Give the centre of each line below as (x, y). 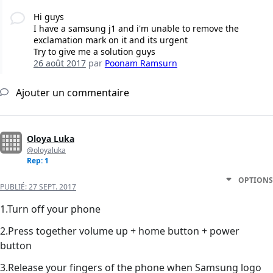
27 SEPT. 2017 (52, 187)
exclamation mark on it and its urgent (110, 40)
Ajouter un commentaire (71, 93)
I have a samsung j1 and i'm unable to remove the (136, 29)
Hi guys (48, 17)
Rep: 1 (38, 161)
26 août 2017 (59, 63)
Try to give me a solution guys (94, 52)
